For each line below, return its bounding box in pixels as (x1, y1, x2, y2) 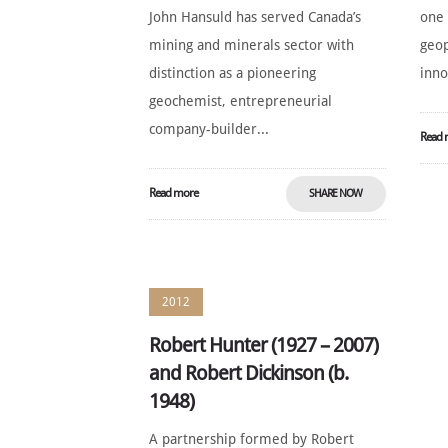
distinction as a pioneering (149, 65, 317, 81)
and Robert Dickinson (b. (149, 361, 349, 385)
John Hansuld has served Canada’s (149, 9, 362, 25)
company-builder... (149, 121, 270, 137)
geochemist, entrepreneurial (149, 93, 333, 109)
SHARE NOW (309, 187, 363, 200)
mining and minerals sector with (149, 37, 355, 53)
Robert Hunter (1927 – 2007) (149, 333, 379, 357)
